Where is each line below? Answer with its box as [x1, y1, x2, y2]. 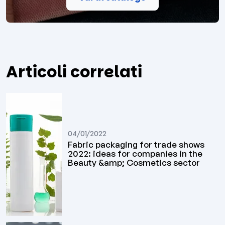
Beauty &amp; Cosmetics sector [68, 157, 200, 168]
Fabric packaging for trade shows [68, 139, 205, 150]
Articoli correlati [6, 60, 142, 83]
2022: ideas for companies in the [68, 148, 203, 159]
